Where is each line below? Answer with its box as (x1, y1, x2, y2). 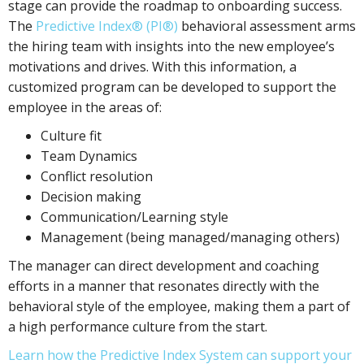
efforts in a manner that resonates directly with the (8, 277, 319, 295)
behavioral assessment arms (178, 17, 356, 35)
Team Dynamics (41, 147, 137, 165)
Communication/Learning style (41, 208, 228, 226)
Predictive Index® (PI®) (36, 17, 178, 35)
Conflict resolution (41, 167, 153, 185)
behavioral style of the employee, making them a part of (8, 297, 350, 315)
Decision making (41, 188, 141, 206)
